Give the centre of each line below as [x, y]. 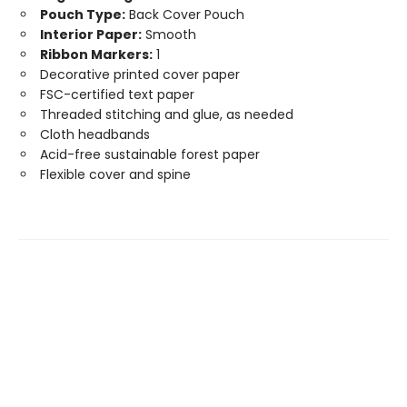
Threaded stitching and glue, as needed [167, 114]
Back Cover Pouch [185, 15]
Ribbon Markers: [96, 55]
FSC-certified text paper [117, 94]
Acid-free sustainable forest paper [150, 154]
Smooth [169, 35]
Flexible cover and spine [115, 174]
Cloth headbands [95, 134]
